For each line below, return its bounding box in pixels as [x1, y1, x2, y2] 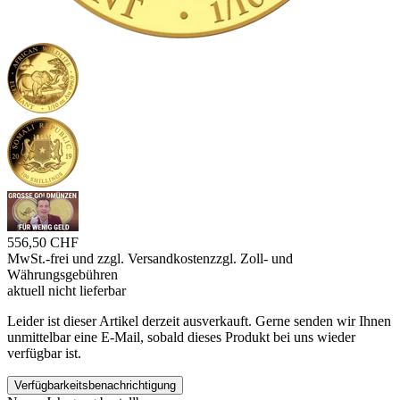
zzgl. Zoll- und [210, 251, 293, 267]
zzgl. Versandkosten [97, 251, 210, 267]
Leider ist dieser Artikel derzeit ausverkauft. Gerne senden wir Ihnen [7, 313, 391, 329]
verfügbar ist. [7, 346, 81, 362]
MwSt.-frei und [7, 251, 97, 267]
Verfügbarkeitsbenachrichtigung [14, 379, 176, 393]
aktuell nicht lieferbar [7, 283, 126, 299]
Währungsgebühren [7, 267, 118, 283]
